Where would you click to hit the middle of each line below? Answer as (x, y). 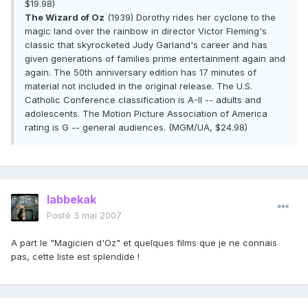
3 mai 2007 (98, 216)
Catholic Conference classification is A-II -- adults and (143, 100)
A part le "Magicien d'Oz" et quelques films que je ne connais (144, 243)
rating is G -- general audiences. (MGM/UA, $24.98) (136, 128)
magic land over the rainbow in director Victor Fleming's (146, 31)
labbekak (71, 200)
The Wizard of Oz (65, 18)
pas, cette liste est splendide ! (75, 257)
